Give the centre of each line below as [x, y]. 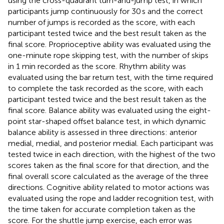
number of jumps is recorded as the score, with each [101, 22]
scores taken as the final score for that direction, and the [108, 165]
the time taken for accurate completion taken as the [102, 209]
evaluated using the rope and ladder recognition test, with [111, 198]
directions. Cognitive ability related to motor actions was [109, 187]
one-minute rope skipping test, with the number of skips [108, 55]
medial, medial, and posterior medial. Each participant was [111, 143]
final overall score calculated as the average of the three [108, 176]
